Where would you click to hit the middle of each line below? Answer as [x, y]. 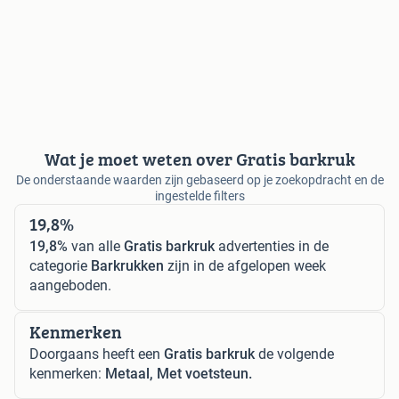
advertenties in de [272, 246]
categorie [60, 265]
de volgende [294, 354]
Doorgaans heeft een [97, 354]
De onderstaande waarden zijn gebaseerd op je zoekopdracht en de [199, 179]
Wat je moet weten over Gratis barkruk [199, 159]
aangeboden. [70, 285]
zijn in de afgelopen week [245, 265]
